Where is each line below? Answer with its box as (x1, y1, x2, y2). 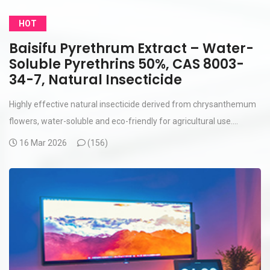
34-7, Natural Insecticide (9, 70, 182, 89)
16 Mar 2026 (17, 137, 69, 148)
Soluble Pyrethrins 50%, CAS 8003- (9, 54, 244, 74)
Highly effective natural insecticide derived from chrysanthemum (9, 99, 256, 109)
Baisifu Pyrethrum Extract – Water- (9, 39, 254, 58)
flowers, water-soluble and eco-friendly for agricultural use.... (9, 116, 238, 126)
